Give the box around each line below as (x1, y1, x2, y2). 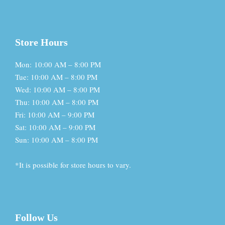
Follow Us (15, 212, 58, 223)
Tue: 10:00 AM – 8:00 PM (15, 72, 97, 82)
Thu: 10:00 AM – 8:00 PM (15, 97, 98, 107)
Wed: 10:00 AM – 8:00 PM (15, 84, 100, 95)
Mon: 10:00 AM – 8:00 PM (15, 59, 101, 70)
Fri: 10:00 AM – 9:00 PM (15, 109, 94, 120)
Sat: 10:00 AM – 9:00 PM (15, 122, 95, 133)
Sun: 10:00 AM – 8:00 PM (15, 135, 98, 145)
